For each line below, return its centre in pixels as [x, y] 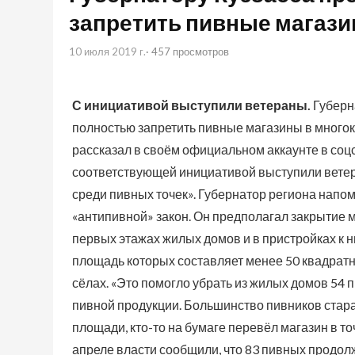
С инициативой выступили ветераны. [191, 105]
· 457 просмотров [187, 52]
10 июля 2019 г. [107, 52]
